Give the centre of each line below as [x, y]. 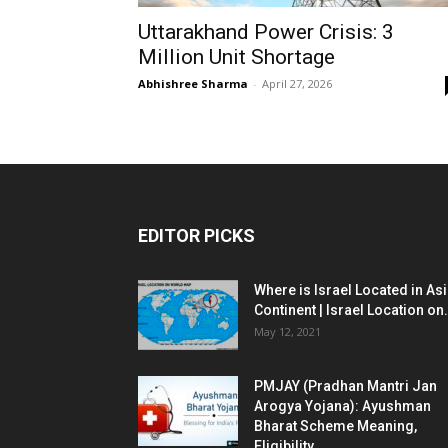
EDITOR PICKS [196, 235]
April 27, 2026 [297, 83]
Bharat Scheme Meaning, [335, 426]
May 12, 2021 [287, 331]
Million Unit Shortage [239, 57]
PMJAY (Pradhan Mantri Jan [345, 386]
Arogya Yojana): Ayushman [342, 406]
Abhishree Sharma [193, 83]
